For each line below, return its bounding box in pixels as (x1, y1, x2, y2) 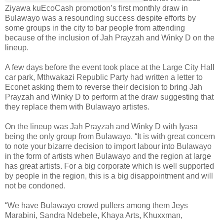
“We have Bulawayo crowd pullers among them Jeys (5, 201, 188, 210)
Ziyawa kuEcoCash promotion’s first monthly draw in (5, 3, 188, 12)
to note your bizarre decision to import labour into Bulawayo (5, 142, 212, 150)
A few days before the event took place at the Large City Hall (5, 63, 215, 72)
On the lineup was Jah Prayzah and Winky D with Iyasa (5, 122, 198, 131)
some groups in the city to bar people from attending (5, 23, 185, 32)
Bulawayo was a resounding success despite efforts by (5, 13, 196, 22)
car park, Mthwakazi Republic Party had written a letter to (5, 73, 203, 81)
